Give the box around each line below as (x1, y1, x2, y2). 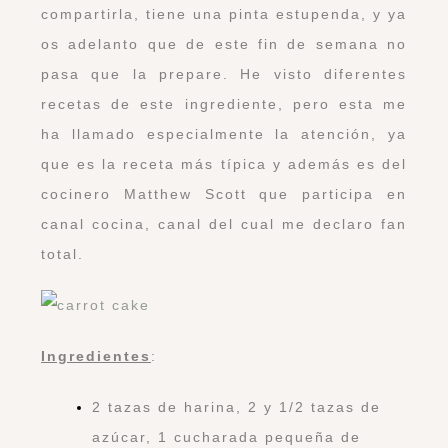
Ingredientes (41, 347, 151, 364)
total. (41, 245, 84, 262)
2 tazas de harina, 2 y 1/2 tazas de (92, 398, 381, 415)
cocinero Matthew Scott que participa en (41, 185, 407, 202)
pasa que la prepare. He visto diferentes (41, 65, 407, 82)
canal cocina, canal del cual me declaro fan (41, 215, 407, 232)
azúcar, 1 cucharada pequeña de (92, 428, 361, 445)
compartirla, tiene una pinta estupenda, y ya (41, 5, 407, 22)
